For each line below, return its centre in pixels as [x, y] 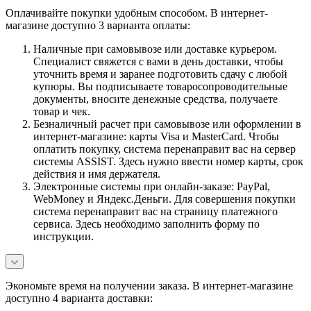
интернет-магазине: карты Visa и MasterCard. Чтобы [156, 136]
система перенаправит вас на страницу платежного [155, 211]
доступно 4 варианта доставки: [79, 298]
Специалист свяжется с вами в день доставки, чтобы [158, 61]
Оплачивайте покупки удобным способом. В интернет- [137, 12]
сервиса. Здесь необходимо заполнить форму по [146, 224]
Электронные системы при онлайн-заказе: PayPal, [152, 186]
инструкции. [64, 236]
